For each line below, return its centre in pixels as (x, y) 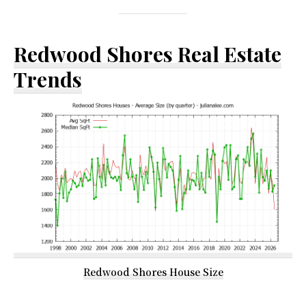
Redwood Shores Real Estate (148, 54)
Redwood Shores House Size (153, 272)
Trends (48, 79)
